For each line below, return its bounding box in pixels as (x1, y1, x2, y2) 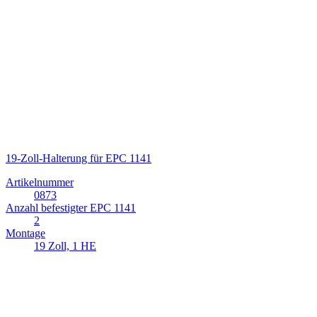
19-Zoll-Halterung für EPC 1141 (6, 152, 151, 165)
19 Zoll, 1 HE (34, 240, 96, 253)
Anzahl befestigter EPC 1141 (6, 202, 136, 214)
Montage (6, 227, 45, 240)
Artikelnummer (6, 176, 74, 189)
